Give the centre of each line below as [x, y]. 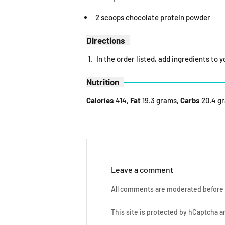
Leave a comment [142, 170]
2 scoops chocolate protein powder [153, 17]
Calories [100, 100]
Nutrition [103, 82]
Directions [106, 40]
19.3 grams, [160, 100]
